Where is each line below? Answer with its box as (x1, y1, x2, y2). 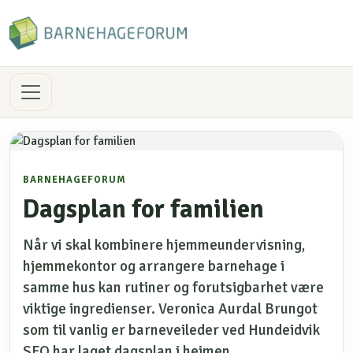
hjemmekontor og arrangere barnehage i (23, 257, 284, 276)
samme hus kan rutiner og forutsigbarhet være (23, 278, 324, 297)
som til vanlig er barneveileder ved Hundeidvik (23, 321, 320, 340)
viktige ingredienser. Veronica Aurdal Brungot (23, 299, 318, 318)
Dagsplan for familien (23, 194, 264, 225)
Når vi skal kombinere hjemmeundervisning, (23, 236, 305, 255)
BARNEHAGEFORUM (23, 173, 126, 186)
